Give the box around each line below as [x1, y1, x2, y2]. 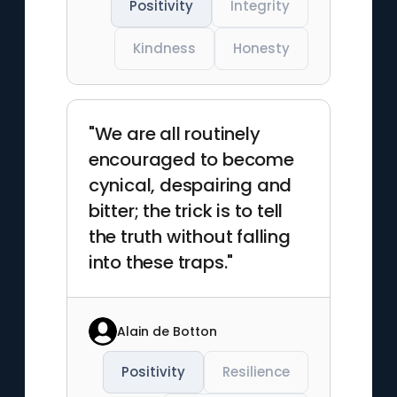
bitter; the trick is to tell [88, 198, 284, 223]
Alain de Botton [116, 322, 217, 340]
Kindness [133, 39, 197, 58]
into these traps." [88, 250, 234, 275]
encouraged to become [88, 147, 294, 172]
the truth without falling [88, 224, 291, 249]
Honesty [233, 39, 291, 58]
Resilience [222, 362, 291, 381]
